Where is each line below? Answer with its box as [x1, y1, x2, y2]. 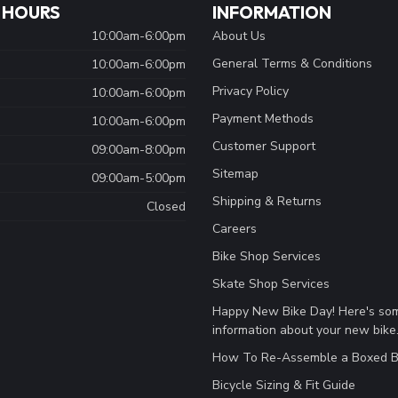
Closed [147, 198, 186, 216]
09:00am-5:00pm [92, 170, 186, 187]
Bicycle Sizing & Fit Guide [212, 377, 355, 394]
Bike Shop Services [212, 248, 321, 266]
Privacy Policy [212, 83, 289, 100]
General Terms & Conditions [212, 55, 372, 73]
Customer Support [212, 138, 315, 155]
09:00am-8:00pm [92, 141, 186, 159]
